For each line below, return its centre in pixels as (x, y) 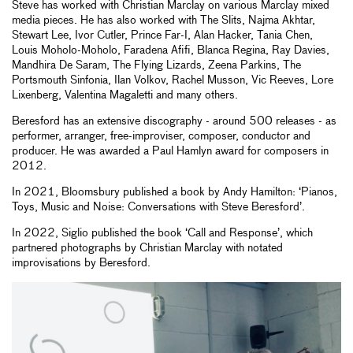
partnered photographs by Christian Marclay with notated (147, 249)
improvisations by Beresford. (81, 264)
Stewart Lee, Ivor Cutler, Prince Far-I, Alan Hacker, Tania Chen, (162, 36)
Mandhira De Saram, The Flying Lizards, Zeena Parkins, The (156, 66)
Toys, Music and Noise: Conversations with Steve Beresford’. (158, 208)
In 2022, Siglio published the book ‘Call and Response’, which (162, 234)
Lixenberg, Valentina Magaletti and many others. (125, 96)
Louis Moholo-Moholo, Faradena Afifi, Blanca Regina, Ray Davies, (171, 51)
